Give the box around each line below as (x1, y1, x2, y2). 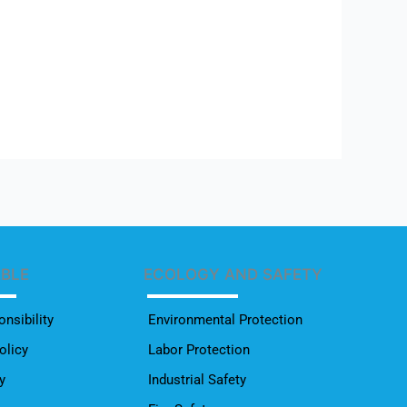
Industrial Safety (147, 372, 246, 388)
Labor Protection (147, 342, 250, 358)
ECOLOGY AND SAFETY (143, 265, 323, 283)
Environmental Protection (147, 312, 303, 328)
